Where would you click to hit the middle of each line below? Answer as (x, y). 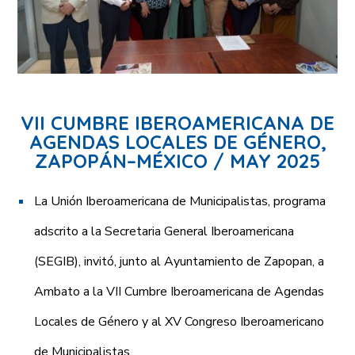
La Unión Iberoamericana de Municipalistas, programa (180, 202)
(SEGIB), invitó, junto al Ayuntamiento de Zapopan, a (179, 262)
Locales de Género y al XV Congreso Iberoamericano (179, 322)
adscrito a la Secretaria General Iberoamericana (164, 232)
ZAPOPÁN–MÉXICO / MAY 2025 (177, 161)
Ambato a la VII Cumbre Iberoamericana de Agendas (179, 292)
